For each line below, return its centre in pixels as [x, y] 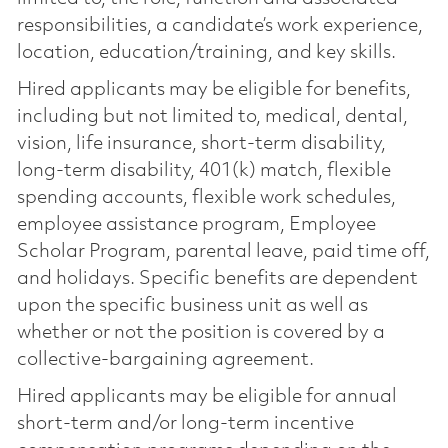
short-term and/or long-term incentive [185, 423]
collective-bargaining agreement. [165, 359]
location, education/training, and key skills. [206, 52]
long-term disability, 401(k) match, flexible [203, 170]
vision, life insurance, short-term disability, [201, 143]
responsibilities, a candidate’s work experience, [219, 25]
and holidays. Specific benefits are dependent [217, 278]
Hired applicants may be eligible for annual [206, 396]
